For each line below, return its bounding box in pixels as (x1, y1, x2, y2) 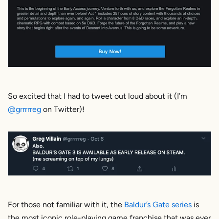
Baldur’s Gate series (124, 200, 192, 210)
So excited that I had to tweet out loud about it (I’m (8, 91, 187, 101)
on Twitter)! (41, 104, 85, 114)
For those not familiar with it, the (8, 200, 124, 210)
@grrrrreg (8, 104, 41, 114)
